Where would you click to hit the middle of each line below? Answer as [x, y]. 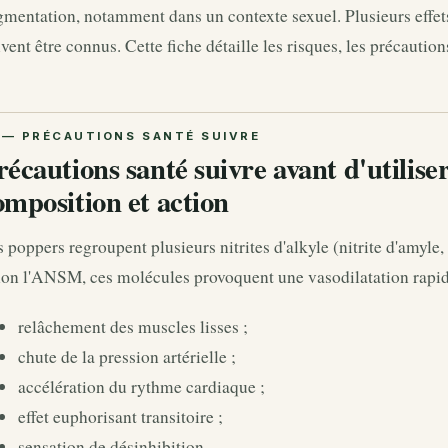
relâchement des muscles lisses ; [133, 326]
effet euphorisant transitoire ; [120, 416]
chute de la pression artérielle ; [127, 356]
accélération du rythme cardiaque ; [141, 386]
